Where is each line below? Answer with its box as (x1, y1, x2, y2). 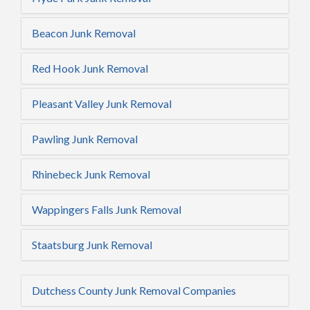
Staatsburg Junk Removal (32, 238, 152, 252)
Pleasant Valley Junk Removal (32, 97, 172, 111)
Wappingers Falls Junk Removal (32, 203, 181, 217)
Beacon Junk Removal (32, 26, 136, 40)
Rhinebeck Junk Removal (32, 167, 150, 181)
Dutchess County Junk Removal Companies (32, 284, 236, 298)
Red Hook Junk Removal (32, 62, 148, 75)
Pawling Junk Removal (32, 132, 138, 146)
